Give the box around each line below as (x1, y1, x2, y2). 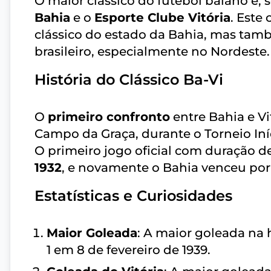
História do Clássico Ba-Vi (34, 71, 223, 89)
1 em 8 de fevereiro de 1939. (47, 243, 211, 258)
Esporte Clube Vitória (94, 10, 230, 25)
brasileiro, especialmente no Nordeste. (34, 44, 270, 59)
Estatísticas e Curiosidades (34, 187, 232, 205)
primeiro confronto (48, 109, 170, 125)
